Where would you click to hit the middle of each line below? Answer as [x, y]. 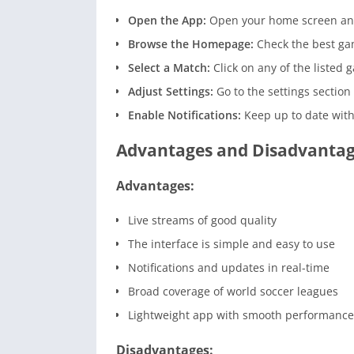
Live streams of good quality [202, 220]
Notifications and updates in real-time [229, 268]
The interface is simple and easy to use [232, 244]
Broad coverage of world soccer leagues [233, 292]
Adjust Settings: [172, 92]
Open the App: [167, 21]
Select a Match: [169, 68]
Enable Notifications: [185, 115]
